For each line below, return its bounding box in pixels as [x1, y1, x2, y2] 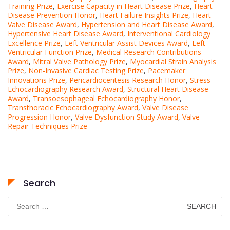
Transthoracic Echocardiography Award [8, 102, 138, 112]
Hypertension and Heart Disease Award [81, 19, 212, 29]
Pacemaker [148, 65, 185, 75]
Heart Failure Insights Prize [100, 10, 188, 20]
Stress [190, 74, 210, 85]
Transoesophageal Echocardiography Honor [33, 93, 180, 103]
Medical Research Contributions [96, 47, 201, 57]
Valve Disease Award [8, 19, 77, 29]
